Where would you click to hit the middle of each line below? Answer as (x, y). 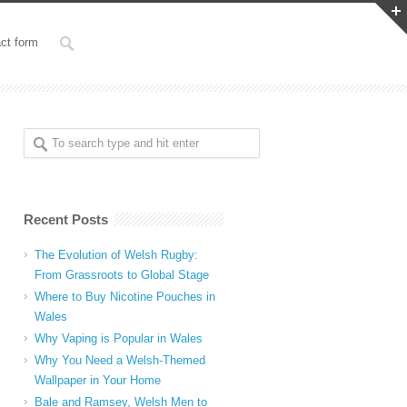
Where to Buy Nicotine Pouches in (125, 297)
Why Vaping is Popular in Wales (119, 338)
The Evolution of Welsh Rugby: (116, 255)
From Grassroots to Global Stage (122, 275)
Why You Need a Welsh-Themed (120, 360)
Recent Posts (66, 219)
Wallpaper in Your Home (98, 380)
